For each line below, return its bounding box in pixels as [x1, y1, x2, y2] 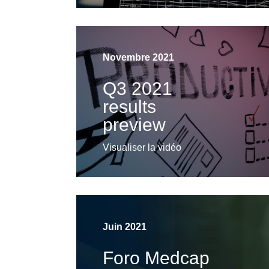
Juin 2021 [102, 222, 147, 232]
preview [102, 115, 166, 135]
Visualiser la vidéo [102, 142, 181, 153]
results [102, 97, 156, 117]
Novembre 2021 [102, 52, 174, 63]
